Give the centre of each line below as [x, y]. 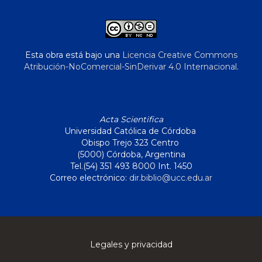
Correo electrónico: [89, 178]
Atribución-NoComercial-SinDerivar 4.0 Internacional [130, 67]
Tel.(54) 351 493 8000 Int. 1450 [131, 166]
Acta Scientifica [131, 120]
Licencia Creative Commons [180, 55]
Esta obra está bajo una [73, 55]
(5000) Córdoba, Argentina [131, 155]
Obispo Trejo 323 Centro [131, 143]
